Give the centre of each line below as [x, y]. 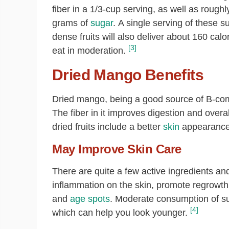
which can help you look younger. [120, 213]
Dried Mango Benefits [128, 75]
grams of [71, 23]
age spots [90, 199]
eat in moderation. [89, 51]
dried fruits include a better [108, 127]
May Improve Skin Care [117, 149]
